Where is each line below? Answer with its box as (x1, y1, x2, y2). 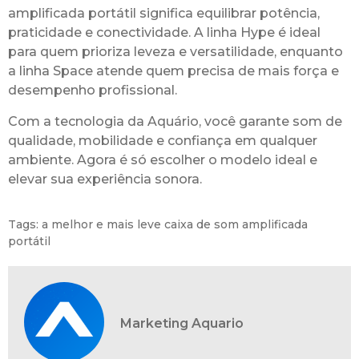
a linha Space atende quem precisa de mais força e (8, 63, 339, 79)
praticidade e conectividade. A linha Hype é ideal (8, 25, 321, 41)
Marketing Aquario (120, 315, 244, 331)
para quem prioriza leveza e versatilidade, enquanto (8, 44, 343, 60)
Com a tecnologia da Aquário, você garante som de (8, 113, 342, 129)
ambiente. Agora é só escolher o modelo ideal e (8, 151, 317, 167)
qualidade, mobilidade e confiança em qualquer (8, 132, 317, 148)
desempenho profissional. (8, 83, 177, 99)
